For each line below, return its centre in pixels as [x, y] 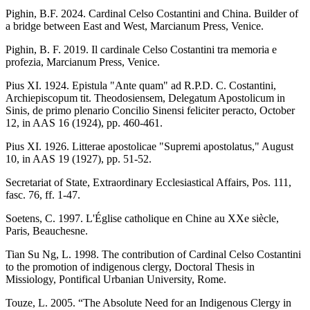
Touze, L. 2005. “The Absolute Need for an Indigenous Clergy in [148, 302]
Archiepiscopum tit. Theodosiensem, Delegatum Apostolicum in [145, 98]
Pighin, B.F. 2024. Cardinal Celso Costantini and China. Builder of [152, 13]
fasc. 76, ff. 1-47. [43, 194]
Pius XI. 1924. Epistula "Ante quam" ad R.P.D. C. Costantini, [141, 85]
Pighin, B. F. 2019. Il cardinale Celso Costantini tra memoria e [141, 49]
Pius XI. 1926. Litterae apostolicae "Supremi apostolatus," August [149, 146]
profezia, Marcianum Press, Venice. [83, 62]
